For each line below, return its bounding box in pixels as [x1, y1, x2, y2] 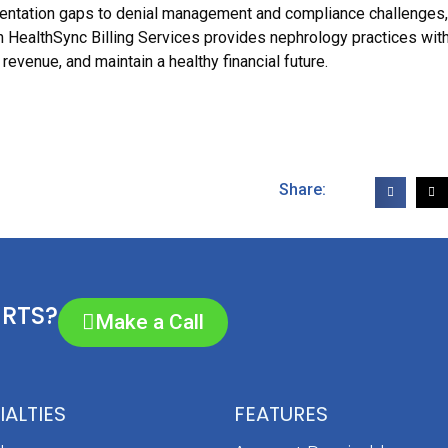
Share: [279, 179, 326, 199]
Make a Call [95, 310, 204, 335]
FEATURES [234, 400, 328, 429]
